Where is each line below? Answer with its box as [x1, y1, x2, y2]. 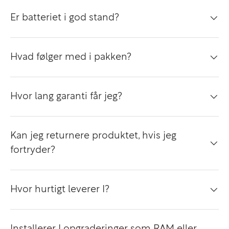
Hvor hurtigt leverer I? [10, 184, 109, 194]
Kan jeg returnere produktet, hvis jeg [10, 130, 176, 141]
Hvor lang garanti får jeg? [10, 91, 122, 101]
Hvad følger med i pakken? [10, 52, 131, 62]
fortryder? [10, 145, 55, 155]
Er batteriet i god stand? [10, 12, 119, 22]
